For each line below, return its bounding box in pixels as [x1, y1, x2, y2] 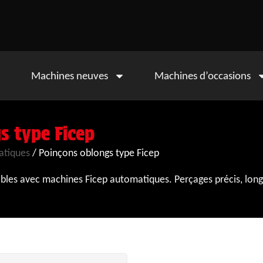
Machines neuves [31, 69, 109, 82]
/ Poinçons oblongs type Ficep [30, 146, 159, 159]
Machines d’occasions [154, 69, 251, 82]
